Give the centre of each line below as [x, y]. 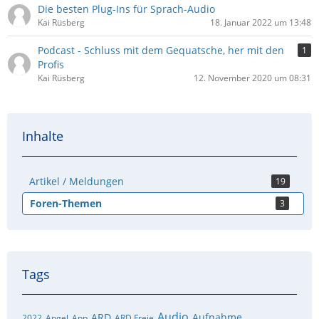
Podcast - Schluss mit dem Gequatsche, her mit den [161, 50]
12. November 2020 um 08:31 [252, 78]
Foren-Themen [66, 203]
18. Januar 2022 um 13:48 [261, 22]
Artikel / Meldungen [77, 181]
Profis [51, 64]
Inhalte [43, 136]
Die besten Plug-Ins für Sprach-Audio [126, 9]
